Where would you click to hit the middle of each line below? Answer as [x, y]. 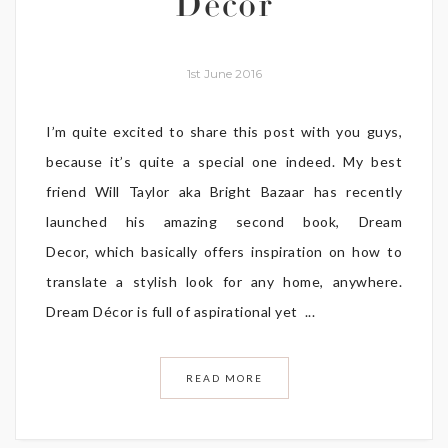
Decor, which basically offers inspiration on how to [224, 251]
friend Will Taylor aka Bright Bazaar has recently [224, 191]
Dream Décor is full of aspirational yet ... [180, 311]
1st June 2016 [224, 73]
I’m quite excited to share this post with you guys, [224, 131]
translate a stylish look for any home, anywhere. [224, 281]
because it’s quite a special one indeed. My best [224, 161]
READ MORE [224, 377]
